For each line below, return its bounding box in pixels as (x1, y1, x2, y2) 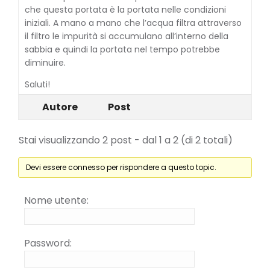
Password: (24, 236, 72, 250)
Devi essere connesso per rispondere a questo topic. (25, 162, 216, 172)
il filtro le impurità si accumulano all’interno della (25, 30, 228, 42)
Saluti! (25, 78, 50, 90)
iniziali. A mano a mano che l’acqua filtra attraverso (25, 17, 242, 29)
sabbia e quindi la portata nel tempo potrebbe (25, 43, 220, 55)
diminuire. (25, 57, 66, 69)
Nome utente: (24, 193, 89, 207)
